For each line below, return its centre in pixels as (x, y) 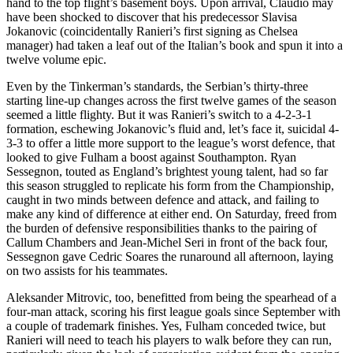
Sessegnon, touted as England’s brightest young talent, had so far (167, 171)
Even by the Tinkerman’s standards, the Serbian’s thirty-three (157, 86)
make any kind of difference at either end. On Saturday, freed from (171, 214)
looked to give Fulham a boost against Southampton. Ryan (151, 157)
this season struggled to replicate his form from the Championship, (170, 185)
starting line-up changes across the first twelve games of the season (171, 100)
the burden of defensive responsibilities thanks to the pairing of (162, 228)
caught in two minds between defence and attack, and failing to (163, 199)
